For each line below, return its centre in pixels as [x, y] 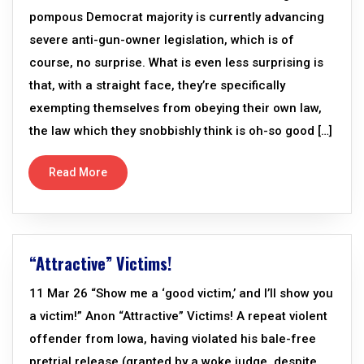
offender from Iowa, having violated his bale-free [173, 339]
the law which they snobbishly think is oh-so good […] [181, 131]
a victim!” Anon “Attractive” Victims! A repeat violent [178, 316]
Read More [78, 172]
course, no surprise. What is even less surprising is [176, 63]
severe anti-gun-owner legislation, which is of [162, 40]
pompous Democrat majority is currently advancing [177, 17]
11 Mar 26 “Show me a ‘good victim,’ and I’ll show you [181, 293]
